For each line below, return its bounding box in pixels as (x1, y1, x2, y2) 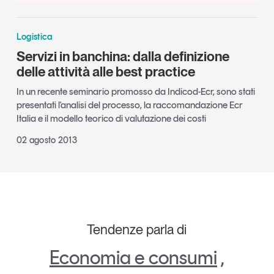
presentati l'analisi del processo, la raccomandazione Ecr (16, 99, 243, 111)
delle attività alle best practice (16, 63, 195, 80)
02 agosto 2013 (16, 135, 78, 146)
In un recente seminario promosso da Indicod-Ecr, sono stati (16, 86, 255, 98)
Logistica (16, 31, 53, 42)
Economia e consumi (49, 246, 217, 270)
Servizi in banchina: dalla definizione (16, 48, 229, 64)
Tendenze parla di (87, 221, 187, 238)
